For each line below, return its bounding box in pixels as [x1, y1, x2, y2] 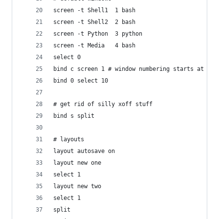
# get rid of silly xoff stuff [53, 101, 153, 108]
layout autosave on [53, 148, 115, 154]
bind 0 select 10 [53, 77, 108, 84]
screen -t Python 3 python [53, 30, 142, 37]
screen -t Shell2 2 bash [53, 19, 135, 25]
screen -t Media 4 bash [53, 42, 135, 49]
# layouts [53, 136, 84, 143]
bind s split [53, 112, 94, 119]
